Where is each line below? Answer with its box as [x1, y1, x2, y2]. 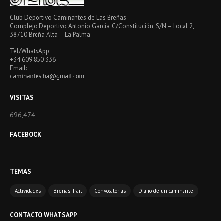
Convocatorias [94, 187, 126, 194]
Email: [10, 64, 27, 72]
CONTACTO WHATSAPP [10, 211, 77, 219]
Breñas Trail [53, 187, 82, 194]
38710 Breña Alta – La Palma [10, 30, 90, 38]
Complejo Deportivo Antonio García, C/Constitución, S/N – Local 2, [10, 22, 194, 30]
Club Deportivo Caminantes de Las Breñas [10, 13, 126, 22]
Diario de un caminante [138, 187, 193, 194]
